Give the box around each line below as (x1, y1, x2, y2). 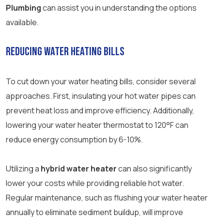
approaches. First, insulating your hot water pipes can (6, 91, 196, 102)
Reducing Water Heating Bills (6, 45, 124, 59)
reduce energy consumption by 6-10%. (6, 134, 143, 145)
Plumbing (6, 2, 41, 14)
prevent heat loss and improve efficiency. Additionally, (6, 105, 194, 116)
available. (6, 17, 39, 28)
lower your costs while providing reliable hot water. (6, 178, 184, 189)
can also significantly (117, 163, 192, 174)
